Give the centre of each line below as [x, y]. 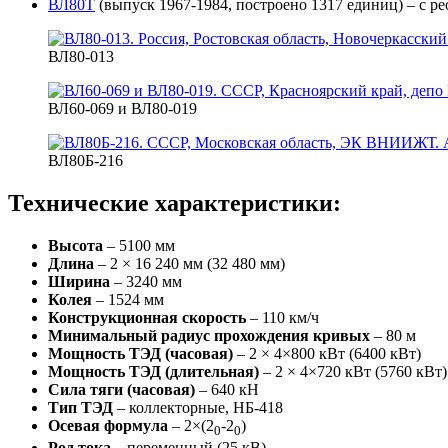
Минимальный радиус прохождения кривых [209, 336]
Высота [75, 246]
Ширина [79, 282]
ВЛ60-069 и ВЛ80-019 [122, 109]
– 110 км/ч [282, 318]
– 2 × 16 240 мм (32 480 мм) [189, 264]
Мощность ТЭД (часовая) [140, 354]
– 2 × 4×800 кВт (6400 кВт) [327, 354]
